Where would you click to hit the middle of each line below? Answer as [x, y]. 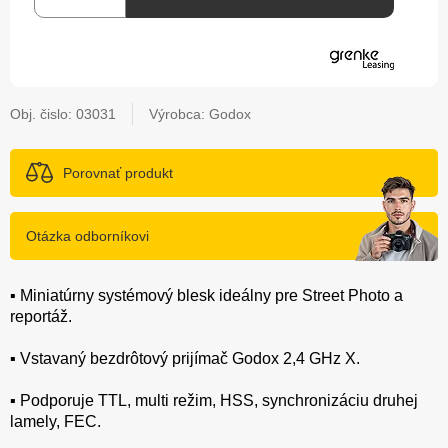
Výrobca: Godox [200, 113]
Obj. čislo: [43, 113]
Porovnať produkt [118, 172]
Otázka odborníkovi [87, 235]
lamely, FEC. [55, 421]
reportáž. [41, 316]
